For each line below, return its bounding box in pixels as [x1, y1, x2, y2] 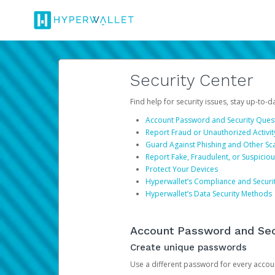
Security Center [130, 71, 254, 90]
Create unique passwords [130, 242, 247, 253]
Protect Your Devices [145, 164, 218, 174]
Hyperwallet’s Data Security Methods [145, 188, 272, 199]
